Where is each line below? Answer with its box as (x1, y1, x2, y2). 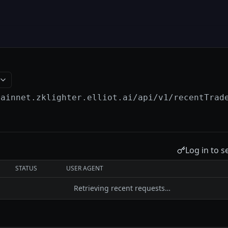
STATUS (15, 164, 38, 173)
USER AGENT (66, 164, 104, 173)
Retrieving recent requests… (74, 183, 170, 193)
